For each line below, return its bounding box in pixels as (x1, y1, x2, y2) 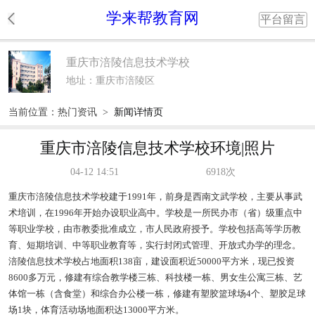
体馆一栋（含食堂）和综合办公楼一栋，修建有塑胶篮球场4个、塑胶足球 (8, 288, 306, 300)
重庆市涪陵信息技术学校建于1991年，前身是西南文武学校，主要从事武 (8, 191, 302, 202)
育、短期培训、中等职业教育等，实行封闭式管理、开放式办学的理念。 (8, 240, 301, 251)
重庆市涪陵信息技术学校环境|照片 (40, 139, 275, 157)
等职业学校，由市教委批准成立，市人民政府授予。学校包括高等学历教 (8, 224, 301, 235)
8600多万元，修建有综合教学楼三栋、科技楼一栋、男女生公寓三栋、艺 (8, 272, 302, 283)
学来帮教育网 (105, 10, 199, 27)
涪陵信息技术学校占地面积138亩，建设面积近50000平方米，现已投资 (8, 256, 295, 267)
